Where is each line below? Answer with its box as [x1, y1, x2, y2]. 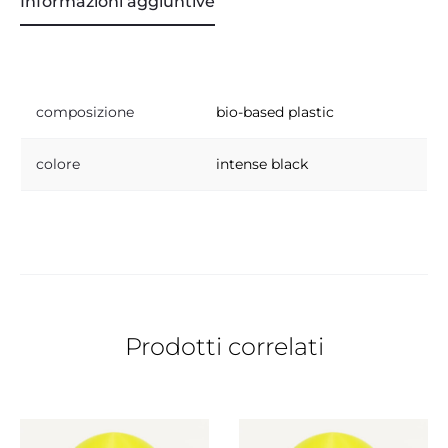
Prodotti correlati [124, 332, 324, 362]
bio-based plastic [216, 102, 334, 121]
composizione [36, 102, 134, 121]
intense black [216, 154, 308, 173]
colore [36, 154, 80, 173]
